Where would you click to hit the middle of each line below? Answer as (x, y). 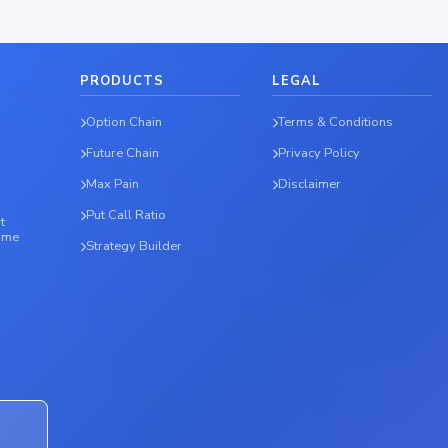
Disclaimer (310, 184)
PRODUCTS (122, 81)
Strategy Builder (134, 246)
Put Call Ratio (126, 215)
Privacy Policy (319, 153)
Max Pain (113, 184)
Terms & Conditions (336, 122)
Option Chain (124, 122)
